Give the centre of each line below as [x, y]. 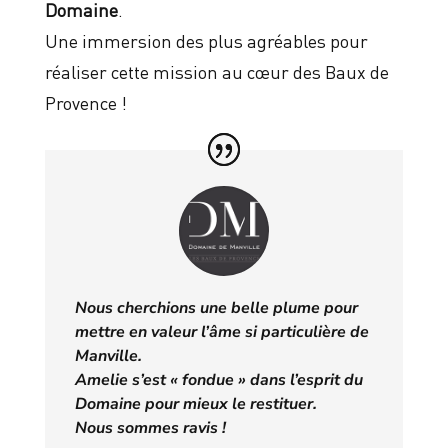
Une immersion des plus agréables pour [206, 40]
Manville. [108, 355]
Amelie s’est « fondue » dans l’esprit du [218, 379]
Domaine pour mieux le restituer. [195, 403]
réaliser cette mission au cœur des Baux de [216, 71]
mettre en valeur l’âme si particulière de [221, 331]
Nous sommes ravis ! [150, 427]
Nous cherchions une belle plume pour [216, 307]
